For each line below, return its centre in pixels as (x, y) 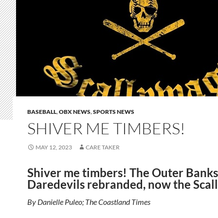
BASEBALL (42, 112)
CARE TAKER (103, 147)
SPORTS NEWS (114, 112)
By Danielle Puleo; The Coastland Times (89, 202)
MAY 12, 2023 (54, 147)
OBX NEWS (75, 112)
